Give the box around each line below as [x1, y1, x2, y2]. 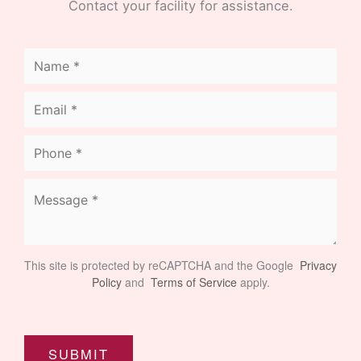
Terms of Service [147, 274, 237, 291]
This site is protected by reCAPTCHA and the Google [24, 257, 297, 274]
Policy [91, 274, 125, 291]
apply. [236, 274, 270, 291]
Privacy [297, 257, 337, 274]
